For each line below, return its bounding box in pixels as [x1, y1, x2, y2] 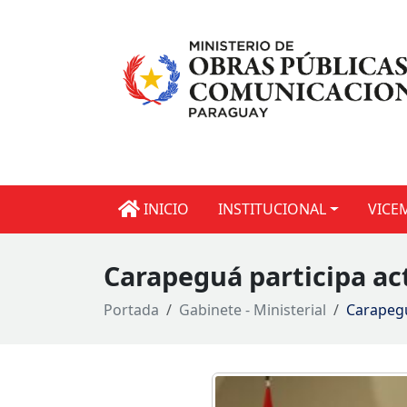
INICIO [140, 199, 189, 220]
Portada [104, 299, 159, 320]
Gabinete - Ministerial [179, 299, 326, 320]
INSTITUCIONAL [218, 199, 326, 220]
